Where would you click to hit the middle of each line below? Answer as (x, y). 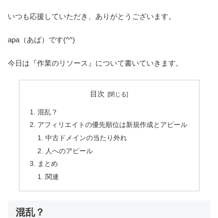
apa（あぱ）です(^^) (41, 39)
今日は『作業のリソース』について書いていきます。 (95, 63)
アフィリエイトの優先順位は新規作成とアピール (112, 125)
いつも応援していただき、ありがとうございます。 (92, 16)
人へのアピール (69, 151)
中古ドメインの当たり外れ (86, 138)
